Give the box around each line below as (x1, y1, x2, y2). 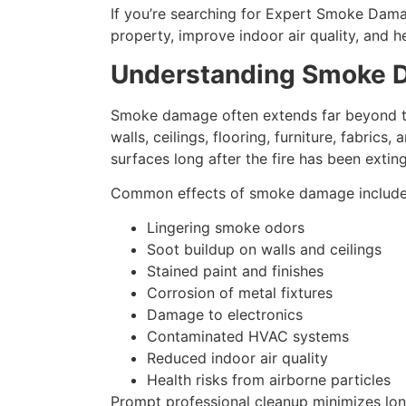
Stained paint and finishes (147, 262, 324, 281)
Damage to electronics (147, 305, 303, 324)
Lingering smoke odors (147, 218, 304, 237)
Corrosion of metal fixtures (147, 284, 333, 303)
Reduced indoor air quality (147, 349, 328, 368)
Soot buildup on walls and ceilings (147, 240, 382, 259)
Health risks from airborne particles (147, 371, 391, 390)
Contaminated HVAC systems (147, 327, 349, 346)
